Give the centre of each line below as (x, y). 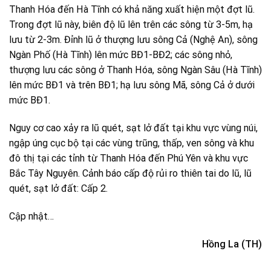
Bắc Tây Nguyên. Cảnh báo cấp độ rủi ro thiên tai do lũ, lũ (130, 174)
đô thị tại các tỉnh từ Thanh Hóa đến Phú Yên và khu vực (129, 158)
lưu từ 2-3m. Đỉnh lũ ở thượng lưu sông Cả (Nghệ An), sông (133, 40)
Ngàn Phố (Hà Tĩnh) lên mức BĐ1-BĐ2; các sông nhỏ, (121, 55)
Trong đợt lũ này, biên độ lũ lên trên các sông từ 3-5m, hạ (131, 25)
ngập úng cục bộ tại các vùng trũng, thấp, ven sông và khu (132, 143)
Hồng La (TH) (232, 244)
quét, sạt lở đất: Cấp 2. (58, 189)
